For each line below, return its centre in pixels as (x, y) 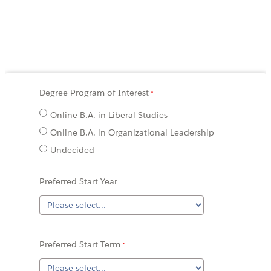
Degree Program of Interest (94, 92)
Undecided (72, 150)
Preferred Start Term (80, 244)
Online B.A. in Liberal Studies (109, 115)
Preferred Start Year (78, 182)
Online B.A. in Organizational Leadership (132, 132)
